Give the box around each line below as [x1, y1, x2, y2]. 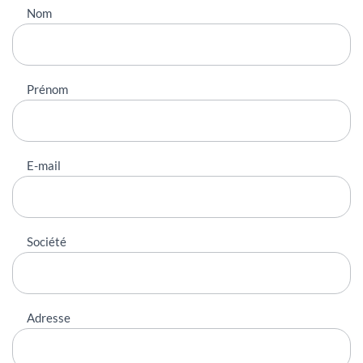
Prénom [27, 81, 68, 96]
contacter [11, 23, 72, 41]
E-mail [27, 157, 61, 173]
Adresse [27, 310, 70, 325]
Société [27, 233, 66, 249]
